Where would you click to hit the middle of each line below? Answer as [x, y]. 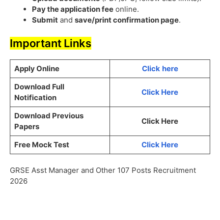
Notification [35, 97]
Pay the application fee [73, 9]
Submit [45, 20]
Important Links [51, 43]
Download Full [39, 86]
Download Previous [49, 115]
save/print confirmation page [127, 20]
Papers [27, 126]
